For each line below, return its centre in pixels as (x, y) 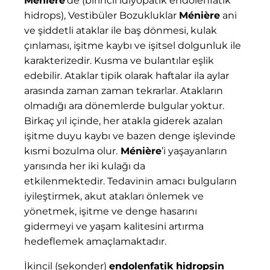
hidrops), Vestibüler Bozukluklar (102, 16)
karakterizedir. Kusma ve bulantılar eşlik (119, 61)
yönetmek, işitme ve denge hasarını (111, 212)
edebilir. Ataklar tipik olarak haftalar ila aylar (127, 76)
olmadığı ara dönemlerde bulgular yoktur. (124, 106)
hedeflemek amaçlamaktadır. (95, 242)
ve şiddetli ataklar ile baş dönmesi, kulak (121, 31)
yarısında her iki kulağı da (85, 166)
